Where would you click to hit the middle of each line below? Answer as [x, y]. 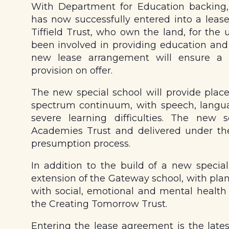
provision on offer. [72, 71]
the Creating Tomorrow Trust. [99, 204]
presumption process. [81, 144]
